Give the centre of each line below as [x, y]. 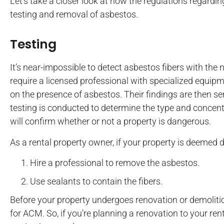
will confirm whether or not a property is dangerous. [110, 121]
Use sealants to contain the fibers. [96, 181]
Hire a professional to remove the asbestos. [115, 163]
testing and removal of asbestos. [74, 14]
